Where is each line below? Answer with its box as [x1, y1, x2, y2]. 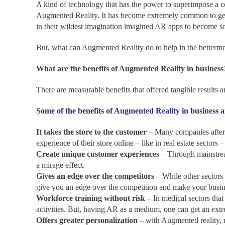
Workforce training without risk [36, 194, 145, 202]
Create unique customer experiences [36, 150, 159, 158]
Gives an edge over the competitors [36, 172, 154, 180]
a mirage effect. [36, 161, 85, 169]
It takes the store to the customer [36, 128, 147, 136]
